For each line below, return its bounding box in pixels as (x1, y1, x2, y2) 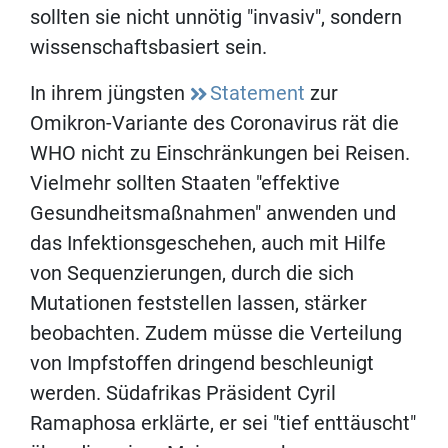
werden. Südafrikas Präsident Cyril (30, 380, 336, 405)
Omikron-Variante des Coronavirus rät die (30, 110, 399, 135)
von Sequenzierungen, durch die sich (30, 260, 354, 285)
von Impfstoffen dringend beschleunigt (30, 350, 374, 375)
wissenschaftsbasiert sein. (30, 34, 267, 59)
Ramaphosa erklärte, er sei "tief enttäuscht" (30, 410, 416, 435)
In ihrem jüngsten (30, 80, 190, 105)
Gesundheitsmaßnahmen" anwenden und (30, 200, 396, 225)
